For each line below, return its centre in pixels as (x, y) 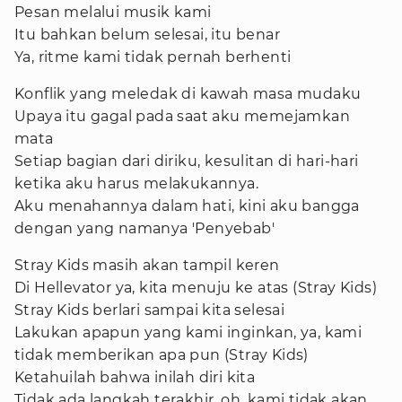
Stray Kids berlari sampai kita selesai (150, 310)
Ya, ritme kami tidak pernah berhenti (153, 57)
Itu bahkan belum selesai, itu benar (147, 35)
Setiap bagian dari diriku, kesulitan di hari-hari (187, 161)
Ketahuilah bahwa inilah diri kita (135, 377)
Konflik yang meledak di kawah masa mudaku (188, 94)
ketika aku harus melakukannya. (136, 184)
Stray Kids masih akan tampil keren (147, 265)
